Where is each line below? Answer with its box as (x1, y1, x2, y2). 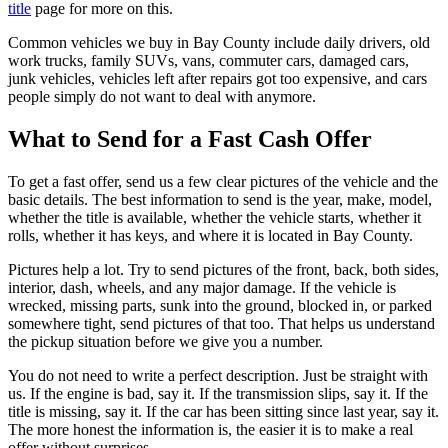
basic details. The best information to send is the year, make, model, (8, 191, 432, 209)
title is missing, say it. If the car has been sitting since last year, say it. (8, 403, 439, 421)
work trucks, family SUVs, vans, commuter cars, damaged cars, (8, 52, 409, 70)
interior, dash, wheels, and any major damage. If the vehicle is (8, 279, 396, 297)
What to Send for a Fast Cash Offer (8, 126, 372, 153)
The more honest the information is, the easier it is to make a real (8, 421, 413, 439)
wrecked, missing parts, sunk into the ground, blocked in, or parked (8, 297, 432, 315)
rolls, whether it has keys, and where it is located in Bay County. (8, 227, 413, 245)
